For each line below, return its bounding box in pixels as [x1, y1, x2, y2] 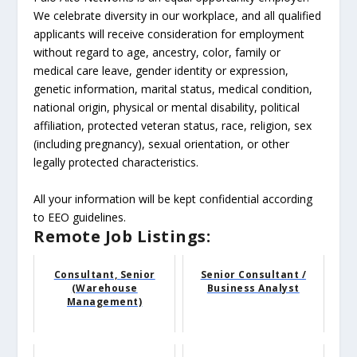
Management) [66, 294, 143, 308]
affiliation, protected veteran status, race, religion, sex [33, 118, 312, 134]
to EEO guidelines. [33, 209, 127, 225]
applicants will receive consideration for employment [33, 26, 305, 42]
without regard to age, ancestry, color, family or [33, 45, 281, 61]
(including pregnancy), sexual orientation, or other [33, 136, 290, 152]
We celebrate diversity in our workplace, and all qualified [33, 8, 322, 24]
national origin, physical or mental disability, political [33, 100, 300, 116]
